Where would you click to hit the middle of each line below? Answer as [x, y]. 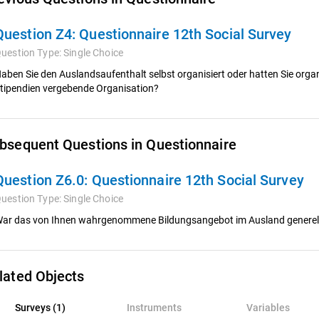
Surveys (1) [40, 308]
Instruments [154, 308]
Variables [268, 308]
